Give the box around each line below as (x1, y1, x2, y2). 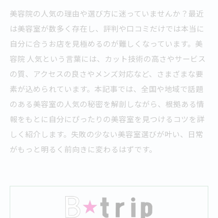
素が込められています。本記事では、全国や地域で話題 (10, 83, 203, 94)
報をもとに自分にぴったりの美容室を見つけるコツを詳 (10, 113, 204, 124)
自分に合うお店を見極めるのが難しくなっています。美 (10, 38, 203, 49)
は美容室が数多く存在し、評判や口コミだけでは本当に (10, 23, 204, 34)
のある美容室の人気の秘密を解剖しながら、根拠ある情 (10, 98, 204, 109)
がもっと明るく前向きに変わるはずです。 (10, 144, 157, 154)
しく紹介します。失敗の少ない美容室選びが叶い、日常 (10, 128, 203, 139)
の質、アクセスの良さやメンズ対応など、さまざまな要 (10, 68, 203, 79)
